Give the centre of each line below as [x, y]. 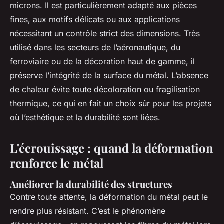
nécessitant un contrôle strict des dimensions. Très [105, 33]
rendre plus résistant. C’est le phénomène [88, 211]
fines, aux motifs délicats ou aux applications [95, 19]
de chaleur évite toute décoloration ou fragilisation [105, 89]
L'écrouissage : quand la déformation [112, 148]
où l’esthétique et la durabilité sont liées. [85, 117]
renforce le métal [57, 163]
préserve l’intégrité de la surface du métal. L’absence [109, 75]
